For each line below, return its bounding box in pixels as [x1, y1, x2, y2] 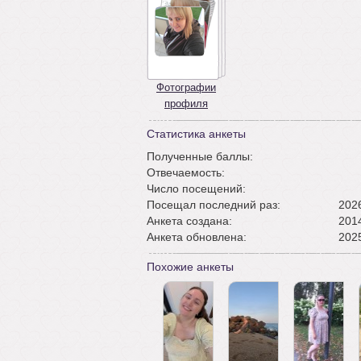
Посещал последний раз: [147, 198, 280, 211]
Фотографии [156, 81, 216, 93]
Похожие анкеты [147, 260, 234, 273]
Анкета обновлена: [147, 230, 247, 243]
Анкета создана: [147, 214, 232, 227]
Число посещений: [147, 182, 246, 195]
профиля [164, 98, 208, 110]
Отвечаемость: [147, 166, 225, 179]
